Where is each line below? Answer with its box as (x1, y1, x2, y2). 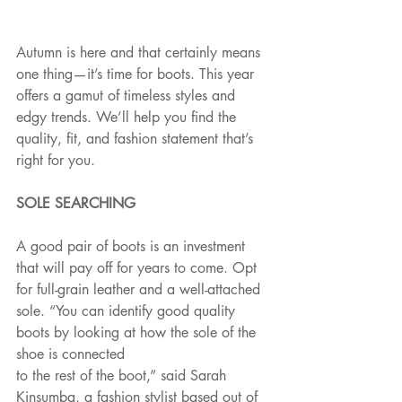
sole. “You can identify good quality (16, 301, 240, 321)
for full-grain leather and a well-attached (16, 280, 265, 300)
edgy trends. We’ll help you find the (16, 108, 240, 127)
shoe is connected (16, 345, 125, 364)
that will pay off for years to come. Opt (16, 258, 261, 278)
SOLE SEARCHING (16, 194, 135, 214)
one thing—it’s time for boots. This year (16, 65, 258, 84)
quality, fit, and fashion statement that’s (16, 129, 258, 149)
